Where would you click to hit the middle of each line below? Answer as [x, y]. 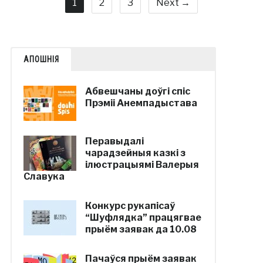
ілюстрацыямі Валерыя [142, 165]
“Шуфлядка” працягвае [143, 218]
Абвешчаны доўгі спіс [137, 91]
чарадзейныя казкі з [135, 153]
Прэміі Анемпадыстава [141, 103]
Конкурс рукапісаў [130, 206]
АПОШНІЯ [41, 59]
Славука [44, 176]
